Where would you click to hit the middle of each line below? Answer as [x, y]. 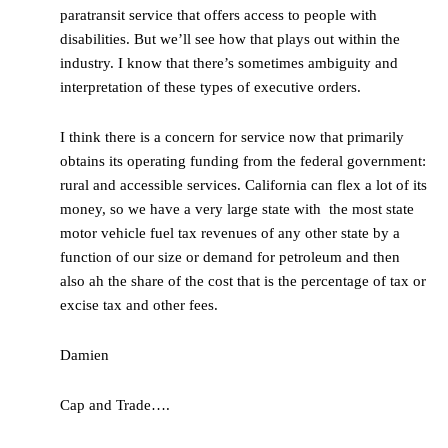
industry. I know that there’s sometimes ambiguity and [229, 63]
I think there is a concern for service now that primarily [232, 137]
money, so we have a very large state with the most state [237, 209]
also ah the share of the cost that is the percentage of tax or [243, 281]
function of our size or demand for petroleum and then [230, 257]
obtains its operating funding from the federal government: [243, 161]
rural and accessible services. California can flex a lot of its [243, 185]
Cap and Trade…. [115, 405]
